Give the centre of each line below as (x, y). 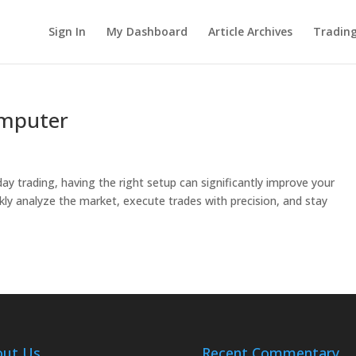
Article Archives (250, 31)
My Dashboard (147, 31)
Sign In (67, 31)
